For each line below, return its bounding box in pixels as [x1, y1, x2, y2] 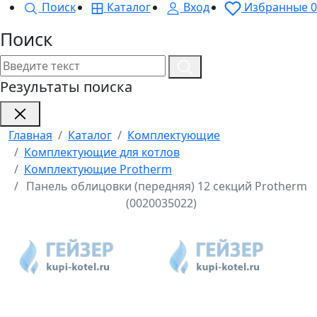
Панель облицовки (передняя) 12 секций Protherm [25, 178, 307, 195]
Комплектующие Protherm [24, 161, 172, 178]
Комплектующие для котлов [24, 144, 180, 161]
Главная [8, 127, 52, 144]
